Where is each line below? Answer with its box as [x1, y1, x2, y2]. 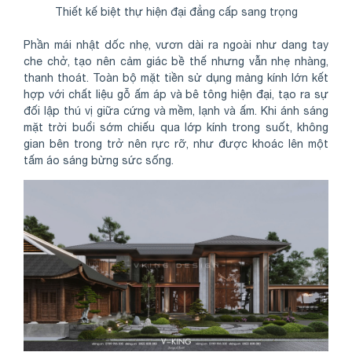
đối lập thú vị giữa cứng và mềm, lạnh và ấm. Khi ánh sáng [24, 104, 328, 117]
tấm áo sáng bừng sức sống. [24, 153, 174, 167]
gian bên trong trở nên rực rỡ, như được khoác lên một [24, 137, 328, 150]
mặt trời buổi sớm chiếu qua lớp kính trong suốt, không [24, 120, 328, 134]
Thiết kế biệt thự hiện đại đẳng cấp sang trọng [54, 5, 298, 18]
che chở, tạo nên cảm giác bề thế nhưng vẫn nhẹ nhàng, [24, 54, 328, 68]
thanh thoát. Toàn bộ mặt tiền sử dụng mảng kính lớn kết [24, 71, 328, 84]
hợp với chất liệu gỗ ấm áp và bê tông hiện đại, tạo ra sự [24, 87, 328, 101]
